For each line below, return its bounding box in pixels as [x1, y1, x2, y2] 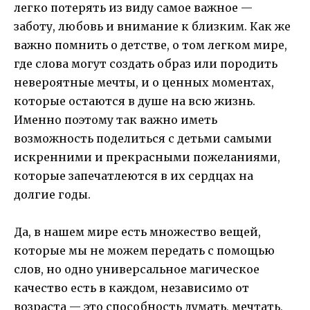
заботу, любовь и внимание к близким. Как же [14, 19, 291, 33]
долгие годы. [14, 187, 91, 201]
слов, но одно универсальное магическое [14, 262, 259, 277]
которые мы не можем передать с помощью [14, 244, 275, 258]
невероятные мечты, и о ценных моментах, [14, 75, 274, 89]
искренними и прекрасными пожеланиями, [14, 149, 280, 164]
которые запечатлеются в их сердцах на [14, 168, 253, 183]
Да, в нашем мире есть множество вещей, [14, 225, 261, 239]
